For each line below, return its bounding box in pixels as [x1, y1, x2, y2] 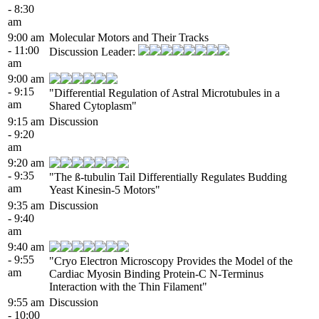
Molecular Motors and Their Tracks [49, 31, 209, 43]
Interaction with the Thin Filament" [49, 280, 207, 293]
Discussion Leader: [49, 45, 138, 58]
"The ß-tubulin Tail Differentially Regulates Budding [49, 170, 287, 183]
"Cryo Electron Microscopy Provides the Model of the [49, 254, 293, 267]
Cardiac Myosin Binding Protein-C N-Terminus [49, 267, 263, 280]
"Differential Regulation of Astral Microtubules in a [49, 86, 280, 99]
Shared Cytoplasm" [49, 99, 137, 112]
